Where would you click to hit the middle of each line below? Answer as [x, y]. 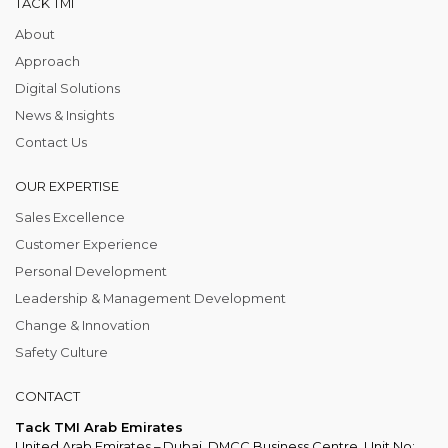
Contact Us [51, 141]
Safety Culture [61, 351]
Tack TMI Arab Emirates [99, 426]
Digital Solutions [67, 87]
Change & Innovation [82, 324]
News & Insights [64, 114]
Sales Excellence [70, 216]
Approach [47, 60]
